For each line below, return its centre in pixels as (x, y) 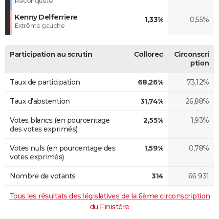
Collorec (148, 54)
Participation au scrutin (51, 54)
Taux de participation (45, 82)
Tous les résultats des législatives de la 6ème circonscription (109, 196)
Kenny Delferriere (46, 17)
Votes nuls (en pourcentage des (63, 148)
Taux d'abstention (40, 101)
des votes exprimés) (44, 129)
